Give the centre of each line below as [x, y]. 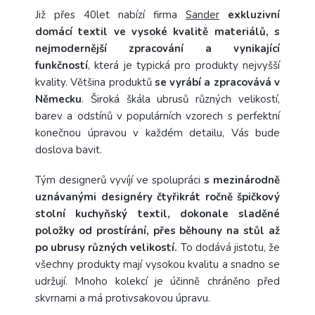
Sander [202, 14]
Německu [58, 99]
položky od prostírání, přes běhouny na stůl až [157, 230]
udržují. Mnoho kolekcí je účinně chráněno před [157, 281]
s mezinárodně [242, 180]
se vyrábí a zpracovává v [217, 82]
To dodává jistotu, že [229, 247]
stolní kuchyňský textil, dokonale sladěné [157, 213]
